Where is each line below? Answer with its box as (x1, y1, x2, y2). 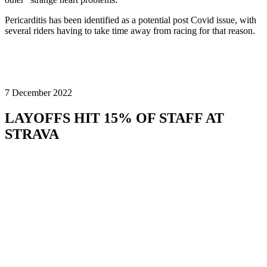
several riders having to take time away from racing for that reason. (5, 25, 257, 36)
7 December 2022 (5, 87, 72, 98)
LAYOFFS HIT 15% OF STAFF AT (5, 110, 224, 126)
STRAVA (5, 126, 59, 142)
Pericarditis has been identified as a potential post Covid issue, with (5, 14, 256, 25)
